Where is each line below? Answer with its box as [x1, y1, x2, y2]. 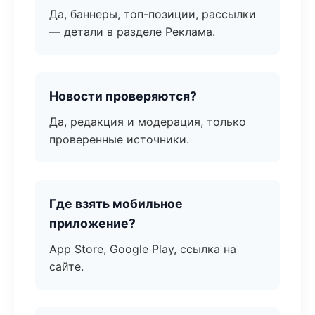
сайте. [49, 259, 84, 274]
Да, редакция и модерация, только [49, 115, 246, 129]
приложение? [49, 216, 136, 231]
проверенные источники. [49, 132, 189, 146]
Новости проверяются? [49, 89, 197, 103]
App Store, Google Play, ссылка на [49, 242, 236, 256]
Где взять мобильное [49, 196, 183, 211]
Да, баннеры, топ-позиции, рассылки [49, 7, 256, 21]
